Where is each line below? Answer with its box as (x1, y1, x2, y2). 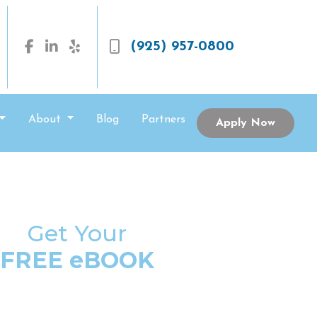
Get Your (27, 219, 127, 247)
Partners (142, 113, 186, 125)
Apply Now (216, 117, 276, 129)
